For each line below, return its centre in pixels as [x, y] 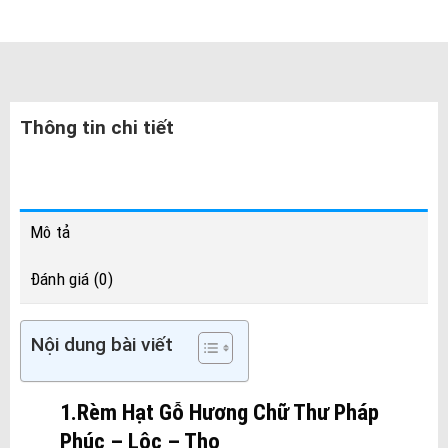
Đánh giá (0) [71, 279]
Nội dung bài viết [101, 345]
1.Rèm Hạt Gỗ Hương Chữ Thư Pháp [219, 412]
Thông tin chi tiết [96, 127]
